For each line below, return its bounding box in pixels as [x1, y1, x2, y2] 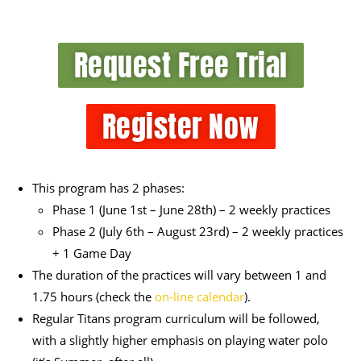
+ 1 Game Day [52, 245, 131, 262]
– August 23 [144, 223, 214, 240]
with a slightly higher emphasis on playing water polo [32, 332, 328, 349]
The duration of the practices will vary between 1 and [32, 267, 326, 284]
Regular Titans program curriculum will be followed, [32, 310, 320, 327]
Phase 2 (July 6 [52, 223, 133, 240]
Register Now [102, 105, 259, 149]
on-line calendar [155, 288, 244, 305]
